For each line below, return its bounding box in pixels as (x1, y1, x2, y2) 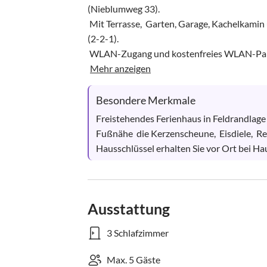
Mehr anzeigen (90, 63, 151, 74)
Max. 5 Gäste (107, 254, 160, 265)
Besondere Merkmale (96, 94, 195, 107)
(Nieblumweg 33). (88, 3, 162, 14)
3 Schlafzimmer (107, 227, 169, 238)
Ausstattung (88, 200, 170, 218)
